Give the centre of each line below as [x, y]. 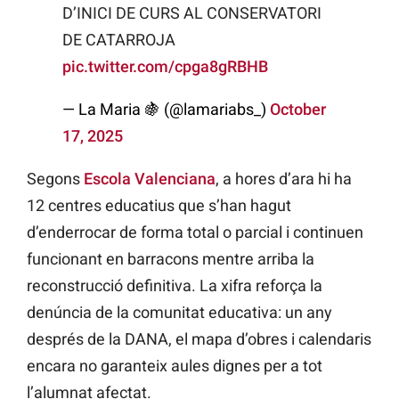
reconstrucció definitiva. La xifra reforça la [175, 285]
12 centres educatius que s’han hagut [159, 205]
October [298, 109]
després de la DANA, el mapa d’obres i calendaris [199, 338]
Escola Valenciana [150, 178]
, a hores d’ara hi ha [284, 178]
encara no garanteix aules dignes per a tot [175, 365]
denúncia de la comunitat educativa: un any [179, 312]
